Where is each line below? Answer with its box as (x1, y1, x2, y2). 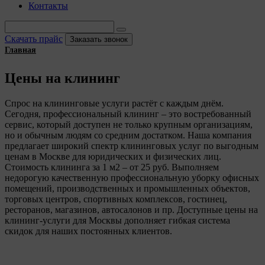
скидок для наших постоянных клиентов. (5, 225, 172, 236)
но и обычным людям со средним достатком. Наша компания (5, 130, 251, 140)
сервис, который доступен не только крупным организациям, (5, 119, 253, 130)
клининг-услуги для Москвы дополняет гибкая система (5, 215, 230, 225)
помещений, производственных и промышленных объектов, (5, 183, 250, 193)
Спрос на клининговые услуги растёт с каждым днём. (5, 98, 224, 108)
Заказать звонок (70, 35, 128, 44)
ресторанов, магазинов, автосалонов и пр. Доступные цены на (5, 204, 258, 215)
